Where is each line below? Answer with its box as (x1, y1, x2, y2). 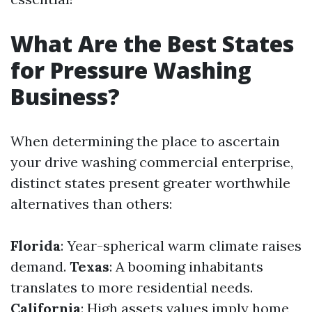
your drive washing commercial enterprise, (10, 153, 293, 171)
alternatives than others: (10, 195, 172, 212)
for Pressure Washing (10, 55, 251, 85)
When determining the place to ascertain (10, 132, 280, 150)
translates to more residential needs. (10, 279, 253, 296)
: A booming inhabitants (109, 258, 263, 275)
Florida (10, 237, 61, 254)
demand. (10, 258, 70, 275)
